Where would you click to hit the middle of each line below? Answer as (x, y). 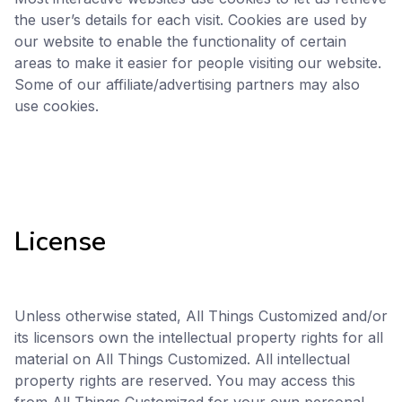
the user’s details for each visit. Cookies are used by (191, 20)
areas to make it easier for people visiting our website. (198, 63)
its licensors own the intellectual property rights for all (199, 337)
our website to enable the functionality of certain (180, 41)
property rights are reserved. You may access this (185, 380)
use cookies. (57, 106)
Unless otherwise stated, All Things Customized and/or (201, 316)
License (60, 241)
